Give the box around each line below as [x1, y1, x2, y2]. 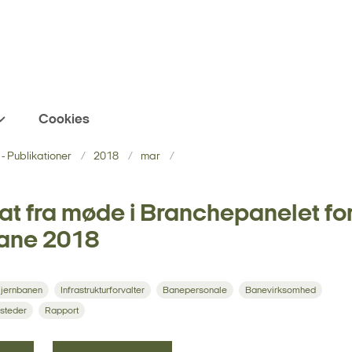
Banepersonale [163, 285, 227, 295]
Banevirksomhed [245, 285, 316, 295]
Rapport [45, 306, 79, 316]
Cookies [38, 112, 90, 126]
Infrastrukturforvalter [60, 285, 145, 295]
